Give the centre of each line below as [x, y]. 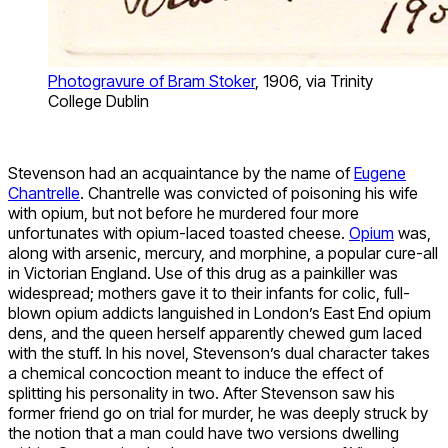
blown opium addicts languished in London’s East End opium [219, 312]
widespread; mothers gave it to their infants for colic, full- [209, 292]
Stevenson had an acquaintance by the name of [181, 172]
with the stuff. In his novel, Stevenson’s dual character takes [219, 352]
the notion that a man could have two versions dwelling [203, 432]
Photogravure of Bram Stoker [151, 80]
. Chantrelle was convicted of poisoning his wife [249, 192]
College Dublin [98, 100]
